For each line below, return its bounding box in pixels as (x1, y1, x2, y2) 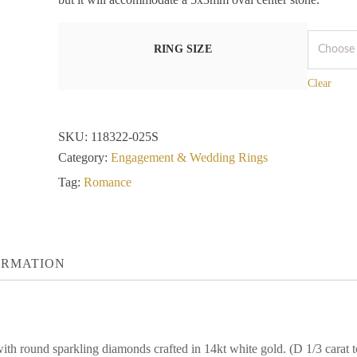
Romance (83, 175, 131, 189)
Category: (57, 151, 111, 164)
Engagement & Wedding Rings (110, 151, 268, 164)
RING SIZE (153, 43, 212, 55)
